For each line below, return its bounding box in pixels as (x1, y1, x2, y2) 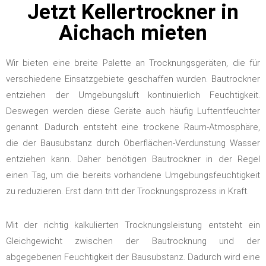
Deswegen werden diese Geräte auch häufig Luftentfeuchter (6, 105, 260, 116)
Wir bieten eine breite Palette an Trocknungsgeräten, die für (6, 57, 260, 68)
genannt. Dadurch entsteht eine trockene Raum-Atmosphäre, (6, 121, 260, 132)
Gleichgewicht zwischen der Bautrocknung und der (6, 235, 260, 246)
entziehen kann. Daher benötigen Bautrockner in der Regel (6, 153, 260, 164)
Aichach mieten (59, 20, 207, 45)
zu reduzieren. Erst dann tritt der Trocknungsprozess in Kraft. (6, 185, 249, 197)
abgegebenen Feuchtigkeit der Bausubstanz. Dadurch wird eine (6, 251, 260, 262)
